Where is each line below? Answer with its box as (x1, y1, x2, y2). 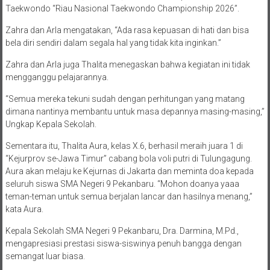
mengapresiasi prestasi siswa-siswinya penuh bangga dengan (5, 239, 242, 249)
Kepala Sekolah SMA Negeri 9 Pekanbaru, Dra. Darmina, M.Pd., (5, 226, 240, 236)
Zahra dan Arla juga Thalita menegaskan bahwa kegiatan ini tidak (5, 60, 250, 70)
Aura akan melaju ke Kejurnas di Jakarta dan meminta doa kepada (5, 166, 254, 177)
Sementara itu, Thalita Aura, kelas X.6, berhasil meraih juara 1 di (5, 141, 243, 151)
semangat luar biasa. (5, 251, 85, 262)
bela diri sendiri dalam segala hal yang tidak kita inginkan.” (5, 38, 221, 48)
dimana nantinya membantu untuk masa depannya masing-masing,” (5, 107, 265, 117)
